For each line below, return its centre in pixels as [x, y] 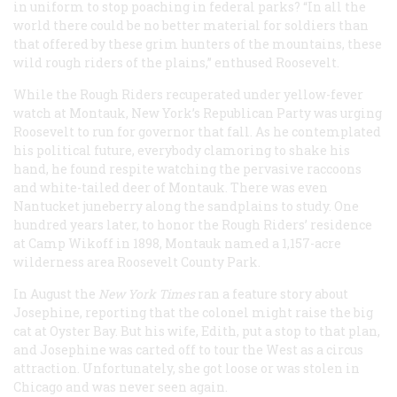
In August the [56, 293]
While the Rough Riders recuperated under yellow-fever [188, 94]
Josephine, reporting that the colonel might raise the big [193, 312]
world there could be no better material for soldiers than [191, 25]
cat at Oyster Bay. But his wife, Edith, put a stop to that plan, [197, 331]
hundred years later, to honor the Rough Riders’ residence [193, 224]
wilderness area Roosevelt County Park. [137, 261]
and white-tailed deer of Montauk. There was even [171, 187]
